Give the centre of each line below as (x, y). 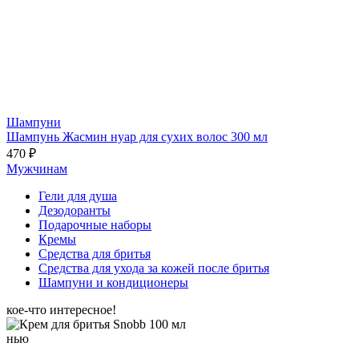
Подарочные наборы (95, 225)
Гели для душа (78, 196)
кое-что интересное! (61, 310)
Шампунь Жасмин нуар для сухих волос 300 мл (137, 137)
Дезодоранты (75, 210)
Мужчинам (37, 169)
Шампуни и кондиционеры (113, 282)
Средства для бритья (95, 254)
